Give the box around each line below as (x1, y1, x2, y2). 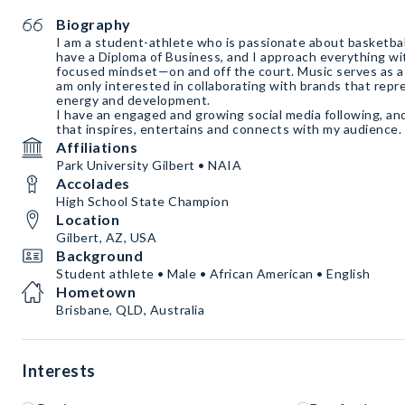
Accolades (56, 174, 130, 192)
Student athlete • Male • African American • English (56, 266, 371, 281)
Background (56, 247, 143, 264)
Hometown (56, 283, 136, 300)
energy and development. (56, 92, 213, 108)
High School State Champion (56, 193, 229, 209)
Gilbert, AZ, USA (56, 230, 156, 245)
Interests (22, 361, 96, 381)
